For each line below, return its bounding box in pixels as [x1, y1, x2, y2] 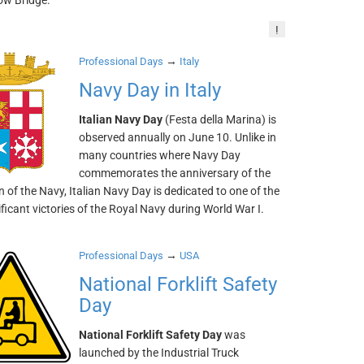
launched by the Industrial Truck [79, 346, 240, 359]
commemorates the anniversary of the [79, 167, 271, 180]
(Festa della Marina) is [162, 113, 277, 126]
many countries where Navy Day [79, 149, 241, 162]
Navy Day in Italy [79, 79, 222, 102]
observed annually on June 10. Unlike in [79, 131, 277, 144]
